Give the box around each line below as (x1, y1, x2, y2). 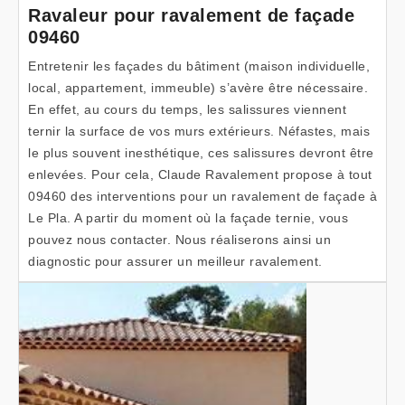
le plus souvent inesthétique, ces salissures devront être (28, 146, 374, 160)
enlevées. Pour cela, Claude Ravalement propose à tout (28, 167, 372, 182)
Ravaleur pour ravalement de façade (28, 5, 354, 25)
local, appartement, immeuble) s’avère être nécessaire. (28, 80, 368, 95)
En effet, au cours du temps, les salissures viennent (28, 102, 346, 117)
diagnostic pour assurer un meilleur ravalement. (28, 254, 323, 268)
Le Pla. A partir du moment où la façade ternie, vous (28, 211, 348, 225)
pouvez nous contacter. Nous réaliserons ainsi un (28, 232, 331, 247)
